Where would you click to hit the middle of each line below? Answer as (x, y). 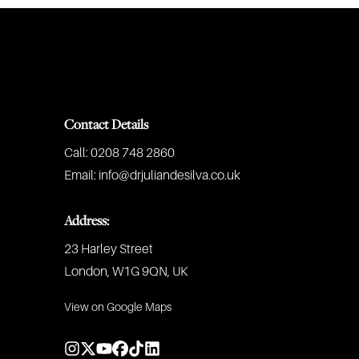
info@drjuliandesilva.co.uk (169, 175)
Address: (87, 220)
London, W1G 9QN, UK (126, 272)
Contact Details (106, 124)
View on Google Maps (118, 307)
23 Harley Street (109, 249)
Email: (80, 175)
